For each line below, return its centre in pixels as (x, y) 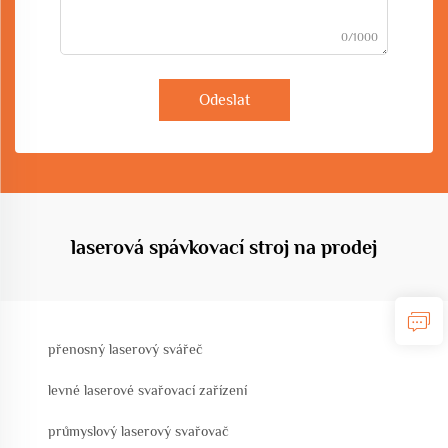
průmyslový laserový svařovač (138, 431)
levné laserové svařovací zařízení (147, 390)
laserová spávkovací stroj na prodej (224, 247)
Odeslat (224, 100)
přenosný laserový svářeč (125, 349)
